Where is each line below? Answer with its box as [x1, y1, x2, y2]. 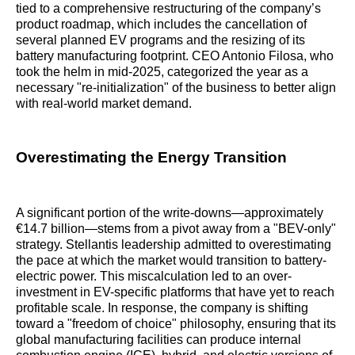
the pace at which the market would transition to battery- [16, 254, 326, 268]
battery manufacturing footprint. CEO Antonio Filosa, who [16, 48, 334, 63]
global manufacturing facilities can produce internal [16, 333, 301, 347]
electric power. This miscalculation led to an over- [16, 269, 292, 284]
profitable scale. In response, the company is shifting [16, 301, 308, 315]
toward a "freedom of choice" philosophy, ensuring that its [16, 317, 336, 331]
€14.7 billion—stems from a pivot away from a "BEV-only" [16, 222, 336, 236]
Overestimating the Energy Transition [16, 148, 287, 166]
